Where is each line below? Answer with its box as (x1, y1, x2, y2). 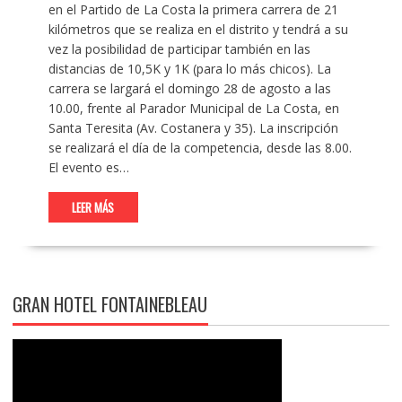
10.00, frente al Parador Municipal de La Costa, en (48, 100, 339, 118)
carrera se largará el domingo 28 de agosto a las (48, 80, 331, 98)
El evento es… (48, 159, 129, 177)
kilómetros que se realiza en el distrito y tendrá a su (48, 21, 348, 39)
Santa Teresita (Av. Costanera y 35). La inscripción (48, 119, 338, 137)
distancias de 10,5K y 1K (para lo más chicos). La (48, 60, 331, 78)
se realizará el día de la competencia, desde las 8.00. (48, 139, 352, 157)
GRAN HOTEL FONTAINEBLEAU (12, 291, 207, 319)
